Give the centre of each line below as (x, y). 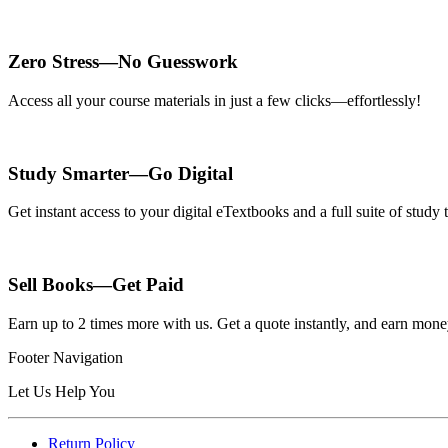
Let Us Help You (61, 391)
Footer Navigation (65, 357)
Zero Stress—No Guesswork (123, 62)
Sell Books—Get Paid (96, 285)
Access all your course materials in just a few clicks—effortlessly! (214, 100)
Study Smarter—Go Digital (120, 173)
